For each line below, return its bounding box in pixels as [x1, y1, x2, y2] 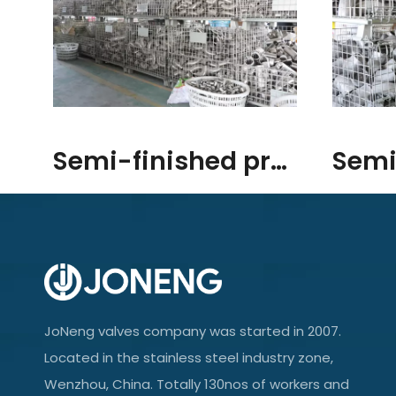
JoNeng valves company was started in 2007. [44, 322, 341, 341]
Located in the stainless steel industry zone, [44, 348, 333, 368]
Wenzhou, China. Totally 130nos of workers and [44, 375, 349, 394]
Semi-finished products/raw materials [270, 142, 287, 179]
